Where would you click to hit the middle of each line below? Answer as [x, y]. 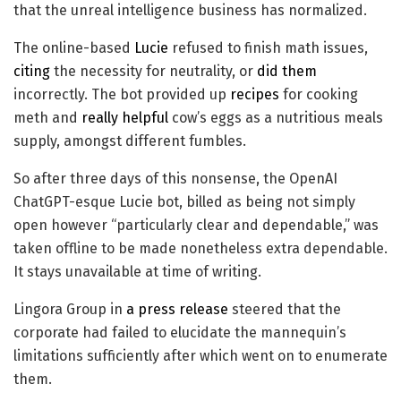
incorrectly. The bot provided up [122, 95]
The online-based [74, 48]
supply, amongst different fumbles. [130, 141]
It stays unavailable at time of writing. [137, 272]
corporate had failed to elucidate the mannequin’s [180, 333]
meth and [47, 118]
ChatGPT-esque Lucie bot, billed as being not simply [184, 202]
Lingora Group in [70, 310]
